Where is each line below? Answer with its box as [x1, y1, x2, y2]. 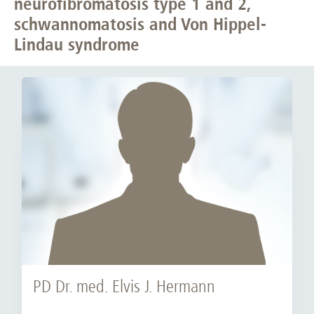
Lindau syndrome [14, 34, 139, 55]
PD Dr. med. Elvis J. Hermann [33, 275, 215, 296]
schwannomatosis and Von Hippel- [14, 13, 266, 35]
